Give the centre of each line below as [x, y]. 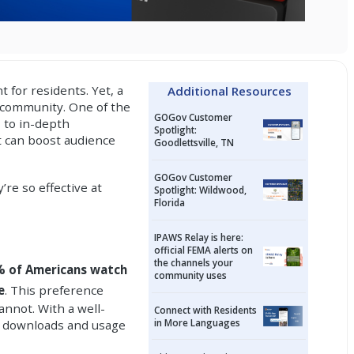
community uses [191, 275]
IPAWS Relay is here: [199, 237]
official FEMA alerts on [204, 250]
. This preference [55, 290]
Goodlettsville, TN [194, 143]
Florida [170, 203]
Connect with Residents [206, 310]
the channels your [194, 263]
